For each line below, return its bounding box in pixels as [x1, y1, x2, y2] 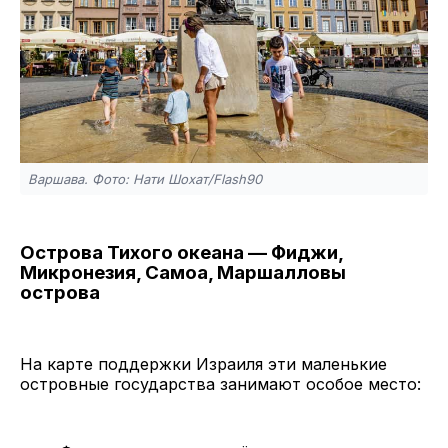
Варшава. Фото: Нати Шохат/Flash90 [28, 171, 262, 188]
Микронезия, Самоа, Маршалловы [20, 261, 346, 285]
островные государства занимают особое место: [20, 373, 421, 394]
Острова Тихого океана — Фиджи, [20, 241, 343, 265]
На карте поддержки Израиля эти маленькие [20, 353, 387, 374]
